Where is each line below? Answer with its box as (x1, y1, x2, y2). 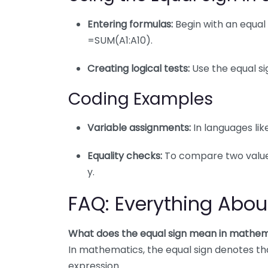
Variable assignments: (87, 120, 191, 135)
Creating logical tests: (87, 61, 190, 75)
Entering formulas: (87, 17, 173, 31)
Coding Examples (68, 87, 213, 111)
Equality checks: (87, 148, 162, 163)
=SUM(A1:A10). (87, 33, 153, 47)
